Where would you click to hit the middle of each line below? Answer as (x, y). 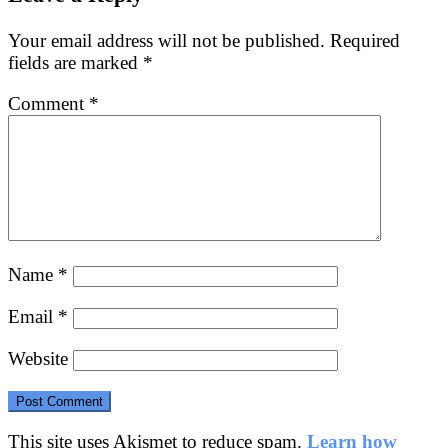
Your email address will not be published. (166, 41)
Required (365, 41)
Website (38, 358)
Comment (48, 103)
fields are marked (75, 63)
